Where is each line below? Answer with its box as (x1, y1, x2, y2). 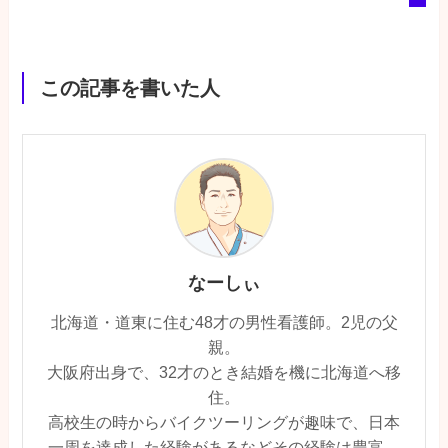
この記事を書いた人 (39, 76, 220, 99)
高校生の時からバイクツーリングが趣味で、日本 (48, 412, 400, 431)
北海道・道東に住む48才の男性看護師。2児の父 (50, 312, 398, 331)
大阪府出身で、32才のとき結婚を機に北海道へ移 (47, 362, 401, 381)
